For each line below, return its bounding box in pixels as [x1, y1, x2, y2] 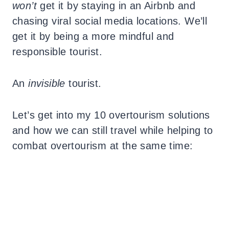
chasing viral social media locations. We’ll [12, 15, 208, 27]
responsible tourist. [12, 45, 102, 57]
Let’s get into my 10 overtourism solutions [12, 109, 210, 121]
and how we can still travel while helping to [12, 124, 213, 136]
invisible [28, 77, 65, 89]
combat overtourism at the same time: [12, 140, 193, 151]
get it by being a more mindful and [12, 30, 174, 42]
